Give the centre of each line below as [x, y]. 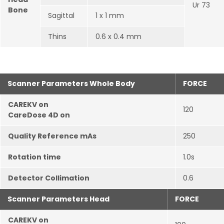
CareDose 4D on [39, 115]
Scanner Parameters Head [58, 199]
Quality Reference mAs [52, 136]
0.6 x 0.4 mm [118, 36]
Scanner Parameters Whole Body [71, 83]
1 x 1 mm [110, 15]
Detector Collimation [49, 178]
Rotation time [34, 157]
